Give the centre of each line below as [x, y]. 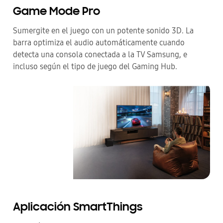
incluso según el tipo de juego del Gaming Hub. [95, 66]
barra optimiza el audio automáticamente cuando [99, 42]
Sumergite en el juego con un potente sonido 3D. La [103, 30]
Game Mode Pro [56, 12]
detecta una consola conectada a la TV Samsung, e [100, 54]
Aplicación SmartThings [78, 207]
